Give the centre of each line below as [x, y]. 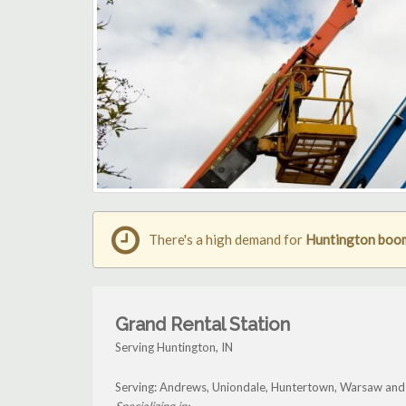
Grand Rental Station [203, 325]
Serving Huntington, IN [174, 348]
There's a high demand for [227, 240]
